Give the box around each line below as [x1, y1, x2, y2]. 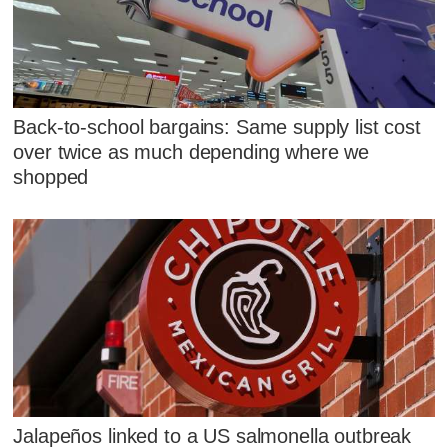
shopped [13, 165, 89, 188]
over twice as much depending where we [13, 140, 370, 163]
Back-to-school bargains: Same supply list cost [13, 115, 421, 138]
